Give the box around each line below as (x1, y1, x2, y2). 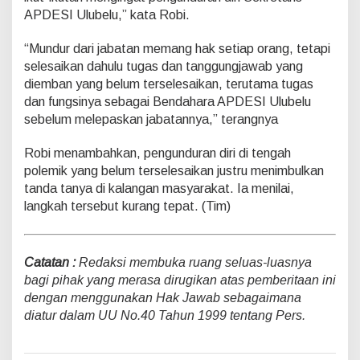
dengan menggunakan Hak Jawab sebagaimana (24, 290, 301, 305)
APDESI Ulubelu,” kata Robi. (24, 7, 190, 22)
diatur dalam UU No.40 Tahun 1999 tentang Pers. (24, 308, 305, 322)
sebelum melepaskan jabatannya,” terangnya (24, 112, 278, 126)
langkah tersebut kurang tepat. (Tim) (24, 198, 231, 213)
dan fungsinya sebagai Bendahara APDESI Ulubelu (24, 94, 311, 108)
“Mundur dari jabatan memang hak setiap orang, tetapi (24, 41, 330, 55)
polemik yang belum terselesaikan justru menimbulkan (24, 163, 324, 178)
